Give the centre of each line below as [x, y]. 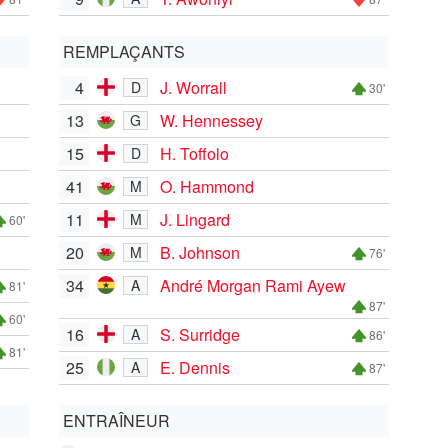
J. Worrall [193, 87]
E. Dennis [195, 367]
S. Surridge [200, 334]
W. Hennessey [211, 120]
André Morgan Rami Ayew [253, 285]
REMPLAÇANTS [124, 51]
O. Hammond [207, 186]
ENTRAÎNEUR [116, 420]
